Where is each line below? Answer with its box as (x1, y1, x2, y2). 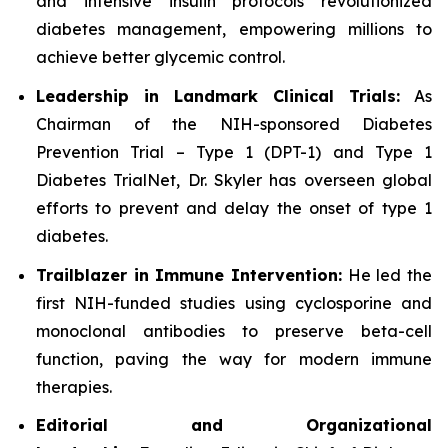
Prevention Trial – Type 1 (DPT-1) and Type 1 (36, 141, 432, 162)
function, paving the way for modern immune (36, 348, 432, 369)
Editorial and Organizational (36, 415, 432, 436)
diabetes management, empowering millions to (36, 19, 432, 40)
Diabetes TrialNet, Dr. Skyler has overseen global (36, 169, 432, 190)
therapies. (36, 376, 112, 397)
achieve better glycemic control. (36, 47, 285, 68)
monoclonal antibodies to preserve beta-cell (36, 320, 432, 341)
